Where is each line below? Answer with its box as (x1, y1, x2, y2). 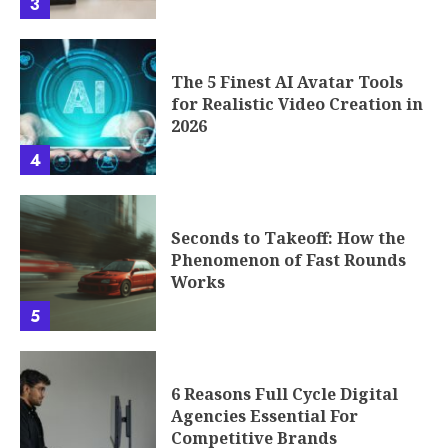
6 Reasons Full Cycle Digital (171, 383, 398, 406)
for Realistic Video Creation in (171, 93, 423, 116)
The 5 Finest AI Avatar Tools (171, 71, 403, 94)
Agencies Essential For (171, 405, 358, 428)
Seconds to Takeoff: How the (171, 227, 405, 250)
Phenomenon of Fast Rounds (171, 249, 406, 272)
